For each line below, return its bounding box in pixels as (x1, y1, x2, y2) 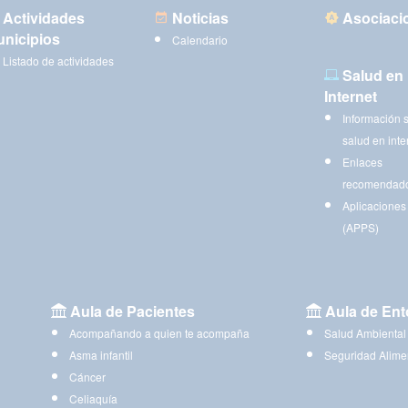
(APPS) (342, 219, 379, 235)
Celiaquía (68, 390, 117, 406)
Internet (323, 85, 377, 107)
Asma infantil (68, 346, 133, 362)
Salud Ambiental (323, 324, 406, 341)
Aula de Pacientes (66, 300, 195, 321)
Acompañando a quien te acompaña (68, 324, 250, 341)
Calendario (172, 31, 229, 47)
